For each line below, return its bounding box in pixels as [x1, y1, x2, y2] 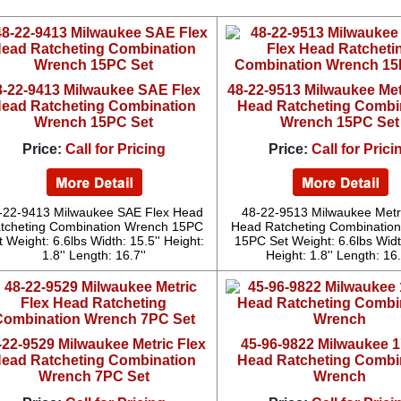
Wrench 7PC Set [38, 369, 149, 384]
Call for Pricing [64, 141, 166, 157]
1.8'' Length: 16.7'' [41, 248, 146, 262]
